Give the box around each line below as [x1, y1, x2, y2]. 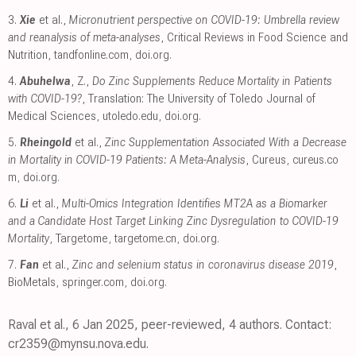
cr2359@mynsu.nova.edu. [8, 335, 149, 351]
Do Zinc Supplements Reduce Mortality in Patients [92, 73, 332, 88]
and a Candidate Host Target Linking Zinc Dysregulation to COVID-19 [8, 213, 339, 228]
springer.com [62, 274, 124, 289]
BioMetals [8, 274, 56, 289]
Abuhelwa [20, 73, 71, 88]
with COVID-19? [8, 91, 82, 106]
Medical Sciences [8, 108, 96, 123]
